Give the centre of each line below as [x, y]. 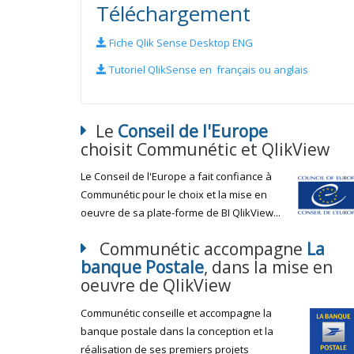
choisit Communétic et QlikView [205, 149]
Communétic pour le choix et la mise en [174, 194]
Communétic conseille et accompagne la [176, 313]
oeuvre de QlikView [156, 285]
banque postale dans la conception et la [177, 331]
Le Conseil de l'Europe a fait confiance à [176, 176]
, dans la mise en [268, 267]
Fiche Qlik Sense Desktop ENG [180, 42]
